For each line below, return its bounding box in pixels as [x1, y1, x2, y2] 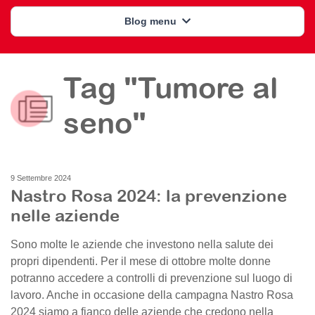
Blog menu [124, 15, 179, 27]
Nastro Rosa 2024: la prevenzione [11, 186, 287, 205]
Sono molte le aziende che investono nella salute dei [11, 238, 274, 250]
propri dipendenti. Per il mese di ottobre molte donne [11, 255, 271, 267]
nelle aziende [11, 205, 120, 225]
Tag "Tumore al [63, 70, 278, 105]
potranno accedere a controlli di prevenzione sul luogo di [11, 272, 292, 284]
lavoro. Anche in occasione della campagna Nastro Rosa [11, 289, 293, 301]
